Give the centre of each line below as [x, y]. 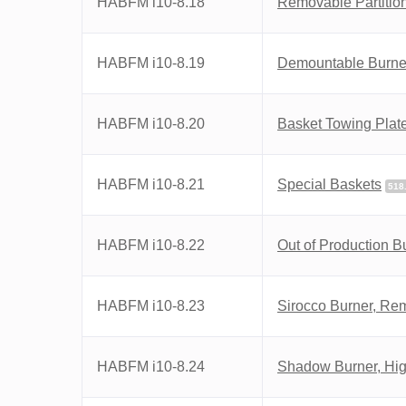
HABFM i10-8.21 [151, 184]
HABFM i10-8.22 [151, 245]
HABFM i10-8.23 [151, 306]
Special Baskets [329, 184]
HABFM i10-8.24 [151, 367]
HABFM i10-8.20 [151, 124]
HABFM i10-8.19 [151, 63]
